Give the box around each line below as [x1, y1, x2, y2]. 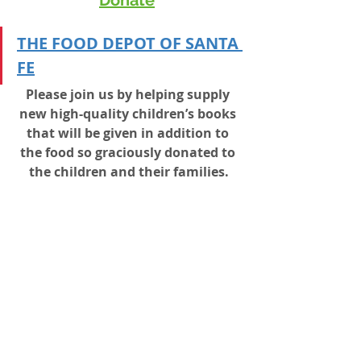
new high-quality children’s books [19, 104, 239, 122]
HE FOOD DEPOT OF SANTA [27, 31, 243, 54]
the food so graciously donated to [19, 143, 239, 161]
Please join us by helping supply [25, 85, 233, 103]
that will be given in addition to [26, 123, 232, 142]
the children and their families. [29, 162, 229, 180]
